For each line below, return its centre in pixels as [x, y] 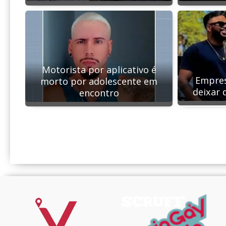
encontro [99, 93]
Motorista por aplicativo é [99, 70]
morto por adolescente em [99, 81]
